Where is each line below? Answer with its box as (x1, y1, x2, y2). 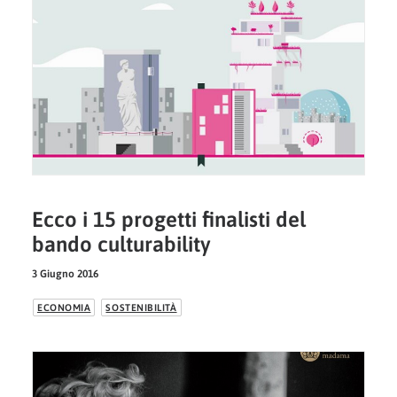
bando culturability (32, 232, 211, 257)
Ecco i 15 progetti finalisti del (32, 207, 306, 232)
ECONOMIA (37, 302, 91, 314)
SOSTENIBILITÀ (105, 302, 177, 314)
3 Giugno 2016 (32, 268, 98, 281)
